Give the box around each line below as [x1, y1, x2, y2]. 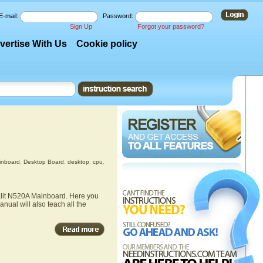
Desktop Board [23, 159, 64, 165]
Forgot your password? [137, 23, 204, 30]
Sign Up [70, 23, 92, 30]
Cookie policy [76, 39, 138, 49]
